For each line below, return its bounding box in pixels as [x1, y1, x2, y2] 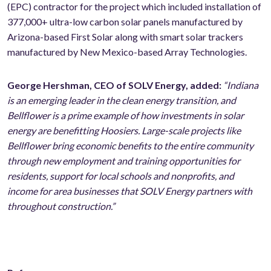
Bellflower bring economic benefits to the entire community [7, 140, 253, 152]
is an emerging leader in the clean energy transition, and [7, 94, 236, 106]
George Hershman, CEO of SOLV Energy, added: [7, 79, 221, 91]
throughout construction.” [7, 200, 115, 212]
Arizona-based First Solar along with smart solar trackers [7, 31, 243, 43]
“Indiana [223, 79, 258, 91]
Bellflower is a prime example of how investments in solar [7, 109, 244, 122]
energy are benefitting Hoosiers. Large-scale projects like [7, 125, 241, 137]
